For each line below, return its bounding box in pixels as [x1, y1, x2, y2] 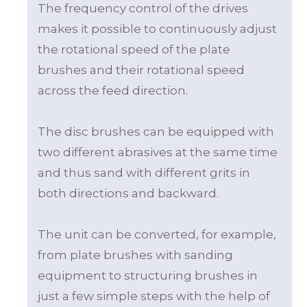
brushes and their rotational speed [38, 62, 245, 77]
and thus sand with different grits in [38, 165, 250, 180]
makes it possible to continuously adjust [38, 21, 277, 36]
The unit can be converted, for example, [38, 227, 276, 241]
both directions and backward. [38, 186, 219, 200]
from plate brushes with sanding [38, 247, 233, 262]
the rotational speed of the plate [38, 42, 230, 56]
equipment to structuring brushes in [38, 268, 258, 282]
